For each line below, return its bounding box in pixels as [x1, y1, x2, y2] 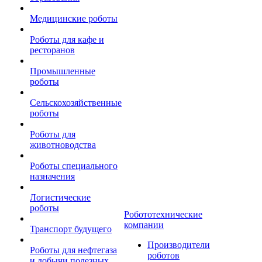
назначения [30, 171, 75, 181]
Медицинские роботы [30, 13, 118, 23]
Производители [147, 240, 210, 250]
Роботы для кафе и [30, 35, 104, 44]
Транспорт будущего [30, 224, 112, 234]
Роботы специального [30, 161, 118, 171]
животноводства [30, 140, 96, 150]
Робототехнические [124, 209, 202, 219]
